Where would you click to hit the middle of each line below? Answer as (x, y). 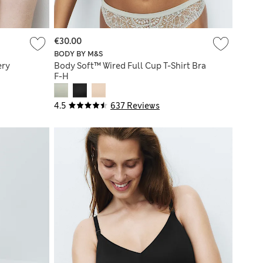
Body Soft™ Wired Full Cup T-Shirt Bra (130, 66)
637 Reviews (135, 106)
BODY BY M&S (78, 54)
